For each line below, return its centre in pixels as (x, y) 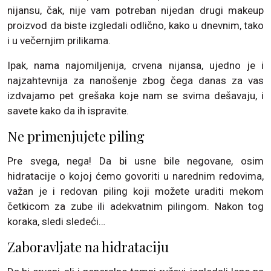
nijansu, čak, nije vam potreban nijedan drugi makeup (135, 10)
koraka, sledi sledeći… (56, 221)
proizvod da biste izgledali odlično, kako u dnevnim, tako (135, 25)
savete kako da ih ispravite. (68, 111)
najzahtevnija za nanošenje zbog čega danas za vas (135, 80)
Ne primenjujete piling (76, 136)
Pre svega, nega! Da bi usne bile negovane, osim (135, 161)
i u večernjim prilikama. (59, 41)
